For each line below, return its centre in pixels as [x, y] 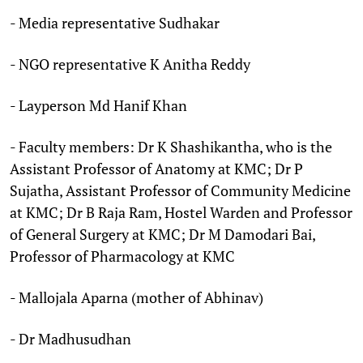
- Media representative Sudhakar [115, 22]
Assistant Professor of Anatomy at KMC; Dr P [156, 168]
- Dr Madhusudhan [70, 338]
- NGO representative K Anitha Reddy [130, 64]
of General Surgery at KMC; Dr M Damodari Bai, [162, 234]
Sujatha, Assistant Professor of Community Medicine [180, 190]
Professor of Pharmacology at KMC [126, 256]
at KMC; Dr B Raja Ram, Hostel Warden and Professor [181, 212]
